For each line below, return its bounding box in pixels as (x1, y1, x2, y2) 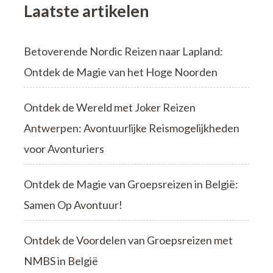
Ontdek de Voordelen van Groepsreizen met (24, 233, 233, 247)
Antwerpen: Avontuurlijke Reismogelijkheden (24, 121, 239, 135)
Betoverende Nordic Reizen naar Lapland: (24, 44, 223, 58)
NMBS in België (24, 253, 98, 268)
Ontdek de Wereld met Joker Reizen (24, 100, 196, 114)
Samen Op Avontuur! (24, 197, 122, 211)
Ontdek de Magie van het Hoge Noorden (24, 65, 218, 79)
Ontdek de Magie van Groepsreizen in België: (24, 177, 238, 191)
